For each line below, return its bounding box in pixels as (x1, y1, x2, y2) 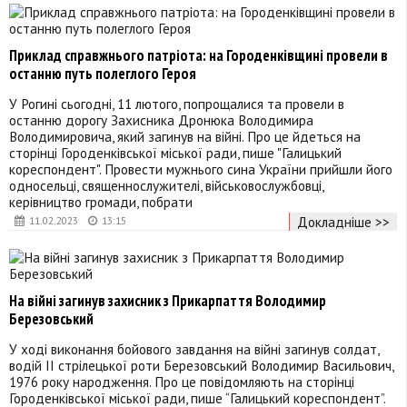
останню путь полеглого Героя (9, 64, 196, 84)
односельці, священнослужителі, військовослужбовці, (9, 175, 323, 194)
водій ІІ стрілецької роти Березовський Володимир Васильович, (9, 356, 393, 375)
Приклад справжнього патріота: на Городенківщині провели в (9, 45, 388, 66)
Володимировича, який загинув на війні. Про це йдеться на (9, 126, 361, 145)
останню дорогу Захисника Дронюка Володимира (9, 110, 313, 129)
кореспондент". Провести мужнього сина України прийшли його (9, 159, 392, 178)
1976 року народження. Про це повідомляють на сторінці (9, 372, 354, 392)
